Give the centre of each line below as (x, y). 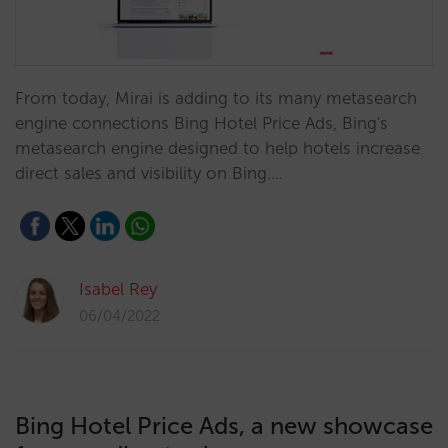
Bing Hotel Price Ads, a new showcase (224, 425)
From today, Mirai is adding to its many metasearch (216, 98)
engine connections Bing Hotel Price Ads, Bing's (201, 123)
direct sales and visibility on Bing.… (149, 173)
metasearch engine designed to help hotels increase (217, 148)
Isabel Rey (118, 289)
